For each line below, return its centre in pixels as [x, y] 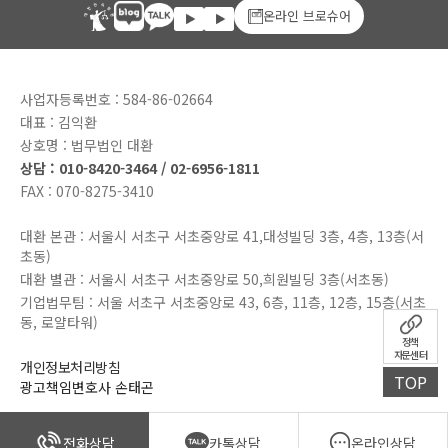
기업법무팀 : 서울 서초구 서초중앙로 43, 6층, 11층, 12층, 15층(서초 [223, 302]
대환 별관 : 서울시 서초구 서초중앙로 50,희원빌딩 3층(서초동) [204, 279]
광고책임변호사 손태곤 [87, 387]
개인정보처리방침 [70, 367]
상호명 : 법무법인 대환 [86, 145]
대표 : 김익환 [58, 122]
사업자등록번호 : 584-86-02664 [116, 99]
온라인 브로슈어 [306, 15]
